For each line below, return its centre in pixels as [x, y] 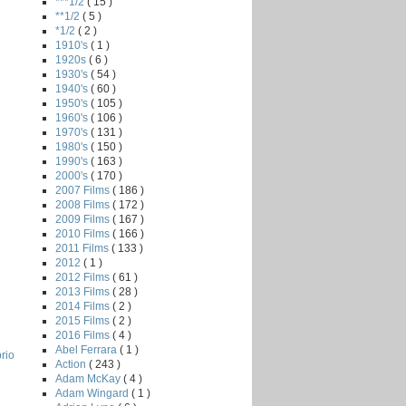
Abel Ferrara [87, 349]
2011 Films [83, 248]
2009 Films [84, 219]
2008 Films [84, 204]
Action [72, 364]
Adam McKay [89, 378]
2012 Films [84, 277]
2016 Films [84, 335]
